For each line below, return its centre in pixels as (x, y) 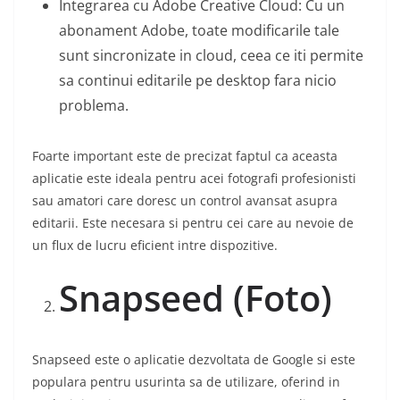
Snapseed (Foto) (196, 298)
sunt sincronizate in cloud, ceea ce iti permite (211, 56)
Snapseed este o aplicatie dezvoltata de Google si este (194, 360)
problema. (94, 106)
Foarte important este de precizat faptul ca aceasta (185, 156)
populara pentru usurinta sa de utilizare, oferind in (186, 382)
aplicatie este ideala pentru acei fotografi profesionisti (194, 179)
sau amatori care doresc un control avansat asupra (185, 201)
